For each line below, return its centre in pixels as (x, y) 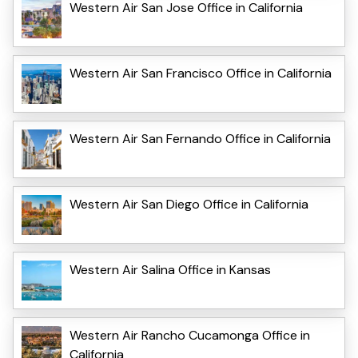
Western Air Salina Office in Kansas (170, 269)
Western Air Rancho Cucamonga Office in (190, 335)
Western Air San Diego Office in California (189, 204)
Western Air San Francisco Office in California (201, 73)
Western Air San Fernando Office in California (200, 138)
